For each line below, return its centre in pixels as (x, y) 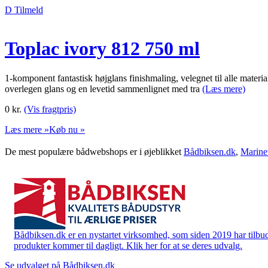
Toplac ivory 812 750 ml (102, 49)
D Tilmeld (24, 10)
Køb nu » (67, 129)
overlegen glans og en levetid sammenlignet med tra (103, 89)
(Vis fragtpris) (50, 109)
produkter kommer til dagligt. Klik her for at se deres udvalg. (128, 245)
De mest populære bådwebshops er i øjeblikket (94, 151)
